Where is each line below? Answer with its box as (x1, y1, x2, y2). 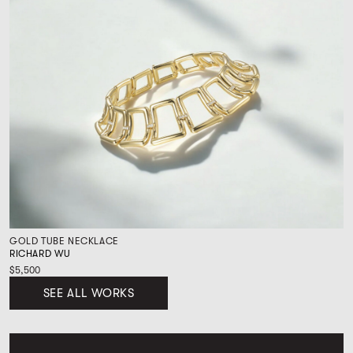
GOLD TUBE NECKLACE (9, 235, 119, 247)
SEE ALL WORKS (43, 285, 135, 300)
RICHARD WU (9, 247, 71, 259)
